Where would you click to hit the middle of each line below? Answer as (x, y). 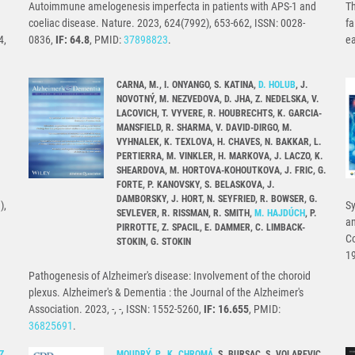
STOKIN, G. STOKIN (154, 242)
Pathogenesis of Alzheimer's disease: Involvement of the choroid (170, 276)
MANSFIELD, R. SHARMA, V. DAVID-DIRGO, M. (204, 128)
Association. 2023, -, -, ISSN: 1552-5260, (116, 309)
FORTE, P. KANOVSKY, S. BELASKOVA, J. (196, 185)
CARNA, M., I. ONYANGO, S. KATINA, (187, 85)
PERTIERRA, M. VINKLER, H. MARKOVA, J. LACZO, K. (220, 157)
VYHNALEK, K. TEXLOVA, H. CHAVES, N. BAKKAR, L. (219, 142)
